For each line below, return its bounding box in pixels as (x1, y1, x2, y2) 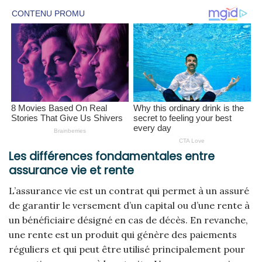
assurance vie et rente (9, 163, 134, 179)
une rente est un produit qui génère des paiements (9, 228, 237, 240)
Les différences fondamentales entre (9, 149, 215, 165)
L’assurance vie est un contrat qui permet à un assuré (9, 184, 249, 196)
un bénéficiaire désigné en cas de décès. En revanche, (9, 213, 248, 226)
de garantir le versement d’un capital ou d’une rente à (9, 199, 250, 211)
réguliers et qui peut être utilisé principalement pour (9, 243, 245, 255)
